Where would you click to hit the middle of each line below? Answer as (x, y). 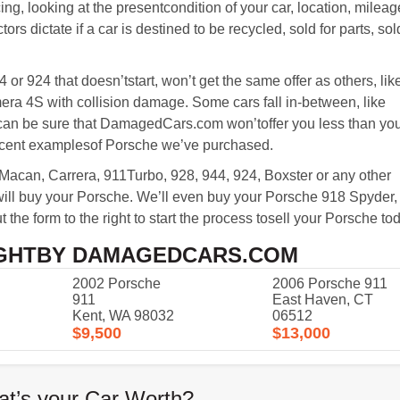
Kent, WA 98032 (123, 316)
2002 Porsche (116, 283)
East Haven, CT (322, 300)
